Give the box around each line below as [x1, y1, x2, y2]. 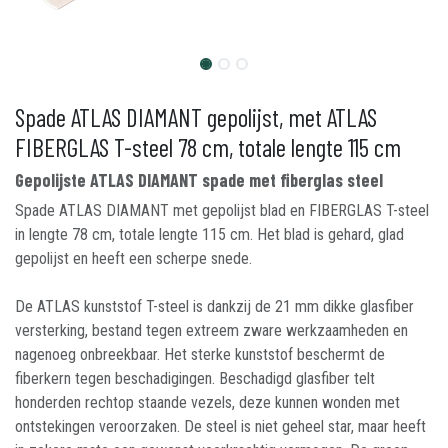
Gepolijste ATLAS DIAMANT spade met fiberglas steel [15, 169, 383, 191]
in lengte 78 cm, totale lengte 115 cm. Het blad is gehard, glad [15, 225, 404, 244]
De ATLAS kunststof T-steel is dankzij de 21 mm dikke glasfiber [15, 297, 414, 316]
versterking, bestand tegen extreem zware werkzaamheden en [15, 321, 408, 340]
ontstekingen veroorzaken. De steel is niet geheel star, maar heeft [15, 417, 426, 436]
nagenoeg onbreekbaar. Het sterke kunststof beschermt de [15, 345, 385, 364]
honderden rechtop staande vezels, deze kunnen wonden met [15, 393, 400, 412]
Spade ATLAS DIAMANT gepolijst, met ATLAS [15, 102, 377, 132]
